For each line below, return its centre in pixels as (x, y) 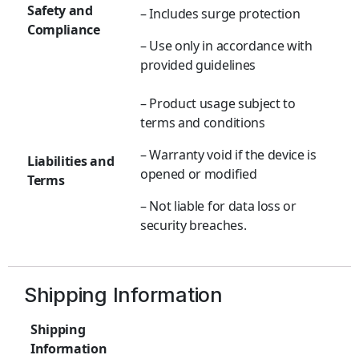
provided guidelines (198, 65)
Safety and (60, 11)
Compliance (64, 30)
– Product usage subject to (218, 104)
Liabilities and (71, 161)
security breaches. (194, 226)
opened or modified (199, 174)
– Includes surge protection (220, 14)
